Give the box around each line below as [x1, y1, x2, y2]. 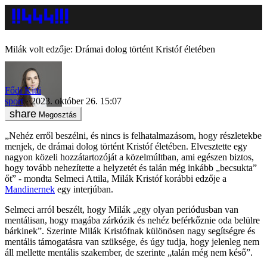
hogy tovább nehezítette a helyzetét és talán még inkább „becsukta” [5, 162, 257, 173]
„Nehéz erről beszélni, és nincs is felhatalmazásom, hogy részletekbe [5, 130, 262, 141]
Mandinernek [5, 184, 55, 194]
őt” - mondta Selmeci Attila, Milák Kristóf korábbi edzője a [5, 173, 226, 184]
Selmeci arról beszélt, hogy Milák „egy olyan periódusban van [5, 204, 238, 215]
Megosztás [39, 110, 77, 119]
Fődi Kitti [5, 85, 41, 95]
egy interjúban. [55, 184, 113, 194]
